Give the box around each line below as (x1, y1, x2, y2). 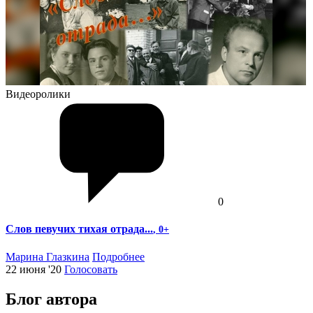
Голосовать (64, 263, 117, 275)
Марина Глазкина (6, 250, 89, 263)
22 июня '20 (6, 263, 61, 275)
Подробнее (92, 250, 145, 263)
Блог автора (6, 289, 97, 308)
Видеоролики (6, 88, 71, 101)
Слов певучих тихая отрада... (6, 223, 153, 235)
